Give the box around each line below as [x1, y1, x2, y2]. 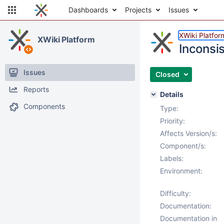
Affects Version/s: [160, 129, 217, 137]
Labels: [160, 154, 183, 162]
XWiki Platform [37, 34, 95, 44]
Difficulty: [160, 189, 191, 197]
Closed [155, 70, 179, 78]
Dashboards [68, 5, 108, 14]
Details [160, 90, 183, 98]
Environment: [160, 166, 202, 175]
